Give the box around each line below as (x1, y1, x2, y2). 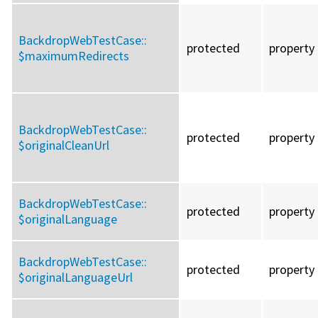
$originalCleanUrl (18, 137, 109, 154)
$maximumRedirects (18, 48, 129, 65)
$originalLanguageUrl (18, 269, 133, 286)
